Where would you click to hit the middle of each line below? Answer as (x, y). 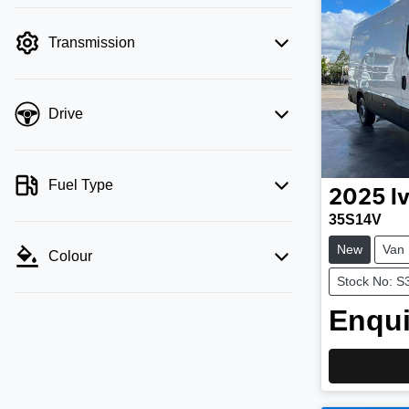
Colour (70, 256)
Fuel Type (81, 185)
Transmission (92, 42)
